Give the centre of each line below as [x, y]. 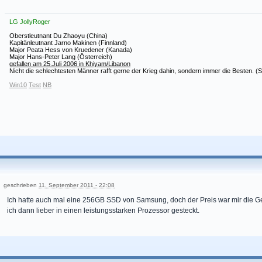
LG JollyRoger [30, 22]
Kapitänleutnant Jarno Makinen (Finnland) [68, 43]
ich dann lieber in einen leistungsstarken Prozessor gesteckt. [103, 211]
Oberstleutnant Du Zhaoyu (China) [58, 36]
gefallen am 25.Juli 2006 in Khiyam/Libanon [70, 64]
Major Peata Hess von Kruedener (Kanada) [71, 50]
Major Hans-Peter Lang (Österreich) [61, 57]
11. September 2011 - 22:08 [77, 185]
